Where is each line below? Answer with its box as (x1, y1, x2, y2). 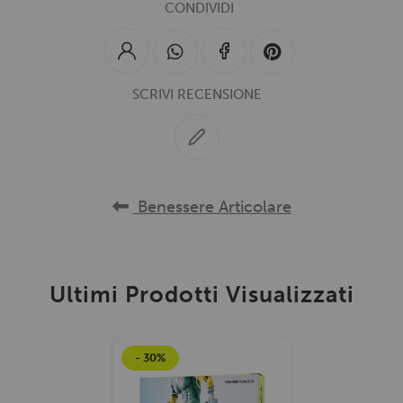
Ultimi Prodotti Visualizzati (49, 281, 354, 309)
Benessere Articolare (132, 197, 291, 218)
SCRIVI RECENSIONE (132, 86, 262, 103)
